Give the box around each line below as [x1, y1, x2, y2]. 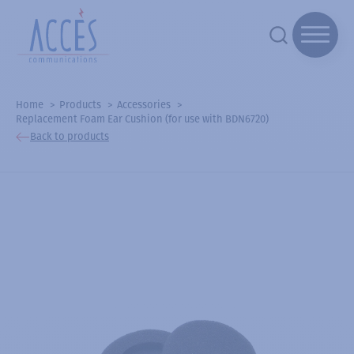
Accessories [117, 98, 171, 111]
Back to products [30, 130, 109, 143]
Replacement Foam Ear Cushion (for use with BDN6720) [16, 112, 269, 125]
